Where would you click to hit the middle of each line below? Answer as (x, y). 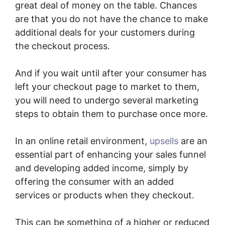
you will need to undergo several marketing (107, 100)
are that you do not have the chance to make (111, 19)
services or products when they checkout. (105, 195)
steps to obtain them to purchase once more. (111, 114)
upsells (164, 141)
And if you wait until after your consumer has (111, 73)
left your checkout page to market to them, (107, 87)
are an (193, 141)
